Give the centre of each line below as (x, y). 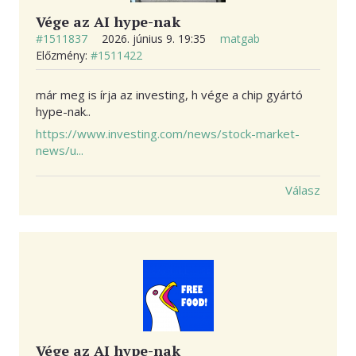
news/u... (60, 151)
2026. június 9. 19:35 (155, 38)
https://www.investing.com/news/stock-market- (168, 134)
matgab (240, 38)
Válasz (303, 190)
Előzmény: (63, 55)
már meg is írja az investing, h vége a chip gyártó (169, 94)
